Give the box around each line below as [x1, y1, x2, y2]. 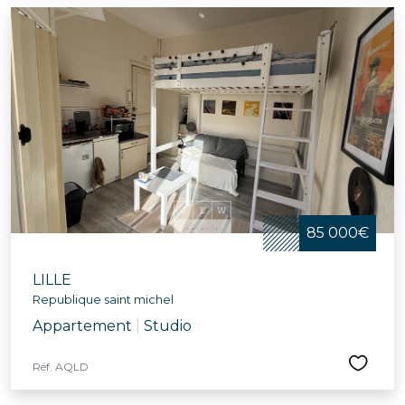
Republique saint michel [33, 293, 174, 306]
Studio [144, 317, 192, 334]
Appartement [33, 317, 132, 334]
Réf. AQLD [33, 360, 89, 373]
